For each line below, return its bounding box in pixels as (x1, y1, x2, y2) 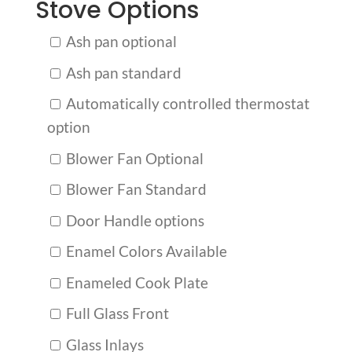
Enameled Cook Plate (62, 273, 208, 291)
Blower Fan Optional (62, 148, 203, 167)
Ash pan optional (62, 32, 177, 51)
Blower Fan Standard (62, 180, 207, 199)
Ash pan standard (62, 63, 181, 82)
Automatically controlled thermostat (62, 94, 310, 113)
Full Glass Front (62, 304, 169, 323)
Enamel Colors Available (62, 242, 227, 261)
